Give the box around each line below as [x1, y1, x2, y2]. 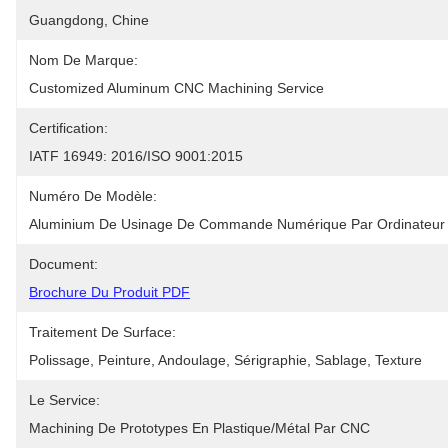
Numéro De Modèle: [29, 188, 157, 204]
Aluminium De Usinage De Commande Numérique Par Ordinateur [29, 216, 445, 232]
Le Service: [29, 392, 100, 408]
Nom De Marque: [29, 52, 138, 68]
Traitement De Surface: [29, 324, 176, 340]
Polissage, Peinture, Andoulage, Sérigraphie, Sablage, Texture [29, 352, 422, 368]
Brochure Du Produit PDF [29, 284, 190, 300]
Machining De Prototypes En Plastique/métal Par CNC [29, 420, 370, 436]
